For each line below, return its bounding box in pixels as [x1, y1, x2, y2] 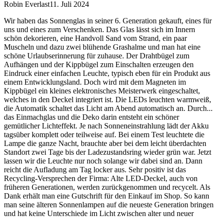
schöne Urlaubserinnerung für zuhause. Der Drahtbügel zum [4, 52, 189, 60]
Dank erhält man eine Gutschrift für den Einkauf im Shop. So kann [4, 192, 209, 200]
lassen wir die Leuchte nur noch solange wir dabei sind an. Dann [4, 157, 202, 165]
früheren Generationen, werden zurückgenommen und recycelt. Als [4, 183, 210, 192]
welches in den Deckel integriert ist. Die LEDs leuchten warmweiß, [4, 95, 211, 104]
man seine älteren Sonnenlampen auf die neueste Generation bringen [4, 200, 214, 209]
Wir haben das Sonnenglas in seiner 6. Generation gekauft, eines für [4, 17, 212, 25]
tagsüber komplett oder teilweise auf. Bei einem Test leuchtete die [4, 130, 204, 139]
